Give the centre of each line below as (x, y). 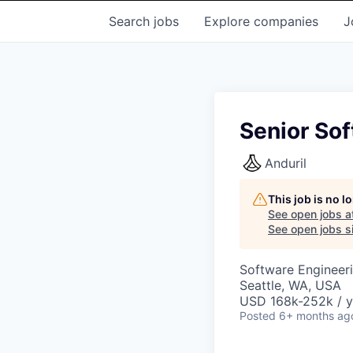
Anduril (286, 163)
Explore (229, 21)
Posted (258, 316)
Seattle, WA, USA (290, 285)
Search (131, 21)
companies (286, 21)
